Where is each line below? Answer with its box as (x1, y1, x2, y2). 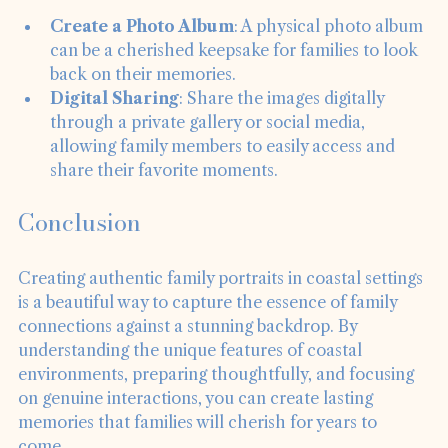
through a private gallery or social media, (50, 139, 369, 160)
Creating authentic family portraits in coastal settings (18, 295, 427, 316)
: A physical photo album (234, 43, 427, 64)
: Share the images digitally (179, 115, 388, 136)
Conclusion (18, 231, 141, 269)
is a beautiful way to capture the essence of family (18, 319, 401, 340)
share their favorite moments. (50, 187, 278, 208)
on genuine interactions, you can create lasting (18, 415, 377, 436)
